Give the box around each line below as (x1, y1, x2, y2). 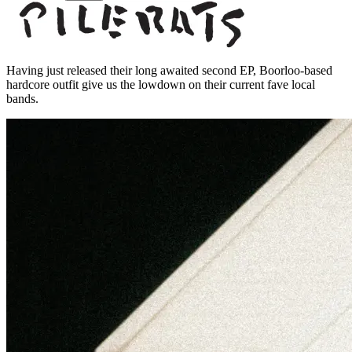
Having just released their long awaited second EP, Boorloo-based (6, 63, 332, 77)
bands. (6, 91, 38, 105)
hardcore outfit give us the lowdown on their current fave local (6, 77, 315, 91)
